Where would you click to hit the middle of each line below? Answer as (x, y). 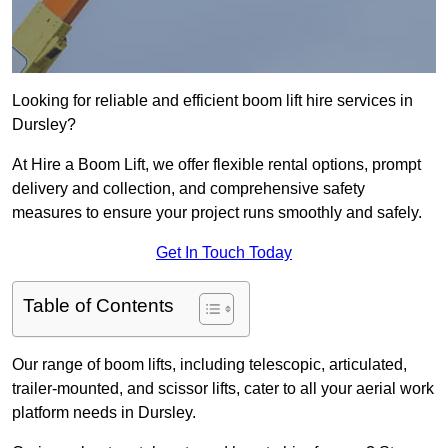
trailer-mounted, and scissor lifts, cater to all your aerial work (223, 389)
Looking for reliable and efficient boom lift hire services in (212, 101)
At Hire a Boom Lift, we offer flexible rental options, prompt (216, 165)
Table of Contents (98, 306)
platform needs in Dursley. (104, 413)
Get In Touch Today (224, 253)
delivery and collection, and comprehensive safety (188, 189)
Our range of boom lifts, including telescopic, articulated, (209, 365)
